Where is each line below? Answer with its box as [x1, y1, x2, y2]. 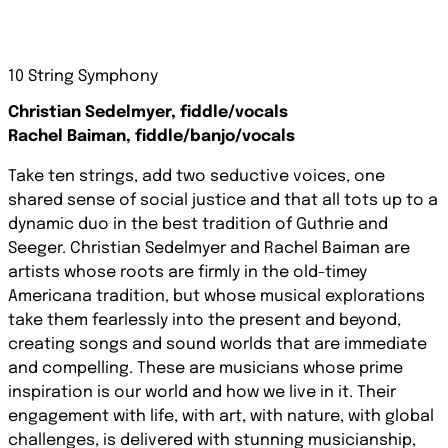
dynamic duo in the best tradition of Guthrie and [8, 216, 388, 233]
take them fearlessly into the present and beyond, [8, 312, 401, 329]
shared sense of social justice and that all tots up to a [8, 192, 438, 209]
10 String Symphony [8, 68, 158, 85]
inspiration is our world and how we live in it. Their [8, 384, 396, 401]
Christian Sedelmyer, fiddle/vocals [8, 104, 288, 121]
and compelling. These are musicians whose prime [8, 360, 403, 377]
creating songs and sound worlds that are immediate [8, 336, 427, 353]
